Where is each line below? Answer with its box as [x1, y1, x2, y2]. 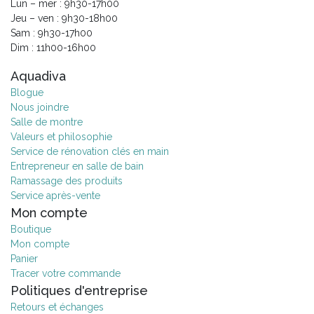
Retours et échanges [11, 301, 104, 313]
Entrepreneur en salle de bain [11, 160, 144, 172]
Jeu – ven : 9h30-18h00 [11, 12, 118, 24]
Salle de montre [11, 116, 83, 128]
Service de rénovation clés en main [11, 145, 169, 157]
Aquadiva [11, 68, 66, 83]
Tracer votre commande [11, 267, 121, 279]
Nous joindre [11, 101, 69, 113]
